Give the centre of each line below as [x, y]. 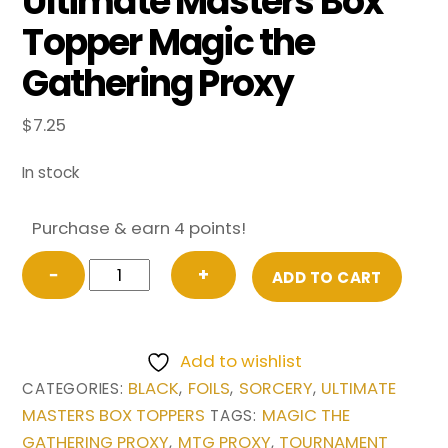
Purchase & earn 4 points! [139, 228]
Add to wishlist [241, 360]
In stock [51, 173]
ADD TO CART [326, 277]
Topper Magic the [168, 42]
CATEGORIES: [75, 388]
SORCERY [275, 388]
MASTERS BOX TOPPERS [114, 415]
